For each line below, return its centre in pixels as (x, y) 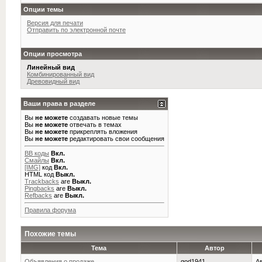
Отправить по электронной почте (76, 30)
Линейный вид (51, 67)
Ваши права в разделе (59, 104)
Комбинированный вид (61, 74)
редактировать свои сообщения (116, 139)
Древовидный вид (53, 81)
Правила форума (50, 210)
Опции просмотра (53, 54)
